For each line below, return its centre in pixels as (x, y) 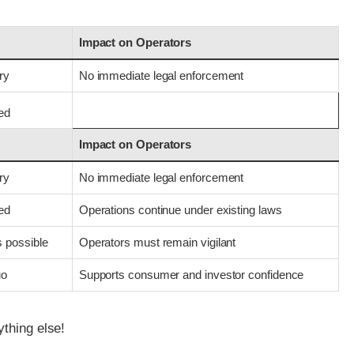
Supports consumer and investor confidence (191, 274)
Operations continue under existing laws (180, 209)
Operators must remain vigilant (157, 242)
